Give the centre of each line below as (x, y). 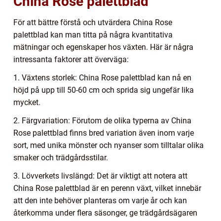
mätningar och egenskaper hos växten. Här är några (103, 47)
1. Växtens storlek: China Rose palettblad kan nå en (102, 78)
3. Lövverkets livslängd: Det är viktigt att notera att (100, 176)
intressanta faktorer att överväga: (71, 60)
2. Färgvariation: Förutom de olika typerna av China (102, 121)
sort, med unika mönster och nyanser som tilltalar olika (109, 146)
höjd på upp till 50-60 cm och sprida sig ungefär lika (104, 90)
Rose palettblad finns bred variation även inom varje (104, 133)
